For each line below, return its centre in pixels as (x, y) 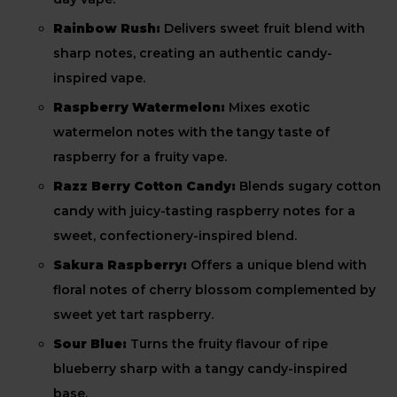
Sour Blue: (92, 344)
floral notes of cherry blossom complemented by (214, 290)
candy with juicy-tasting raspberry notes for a (204, 211)
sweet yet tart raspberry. (133, 315)
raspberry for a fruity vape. (140, 157)
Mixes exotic (268, 107)
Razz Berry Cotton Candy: (144, 186)
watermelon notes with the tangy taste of (191, 132)
